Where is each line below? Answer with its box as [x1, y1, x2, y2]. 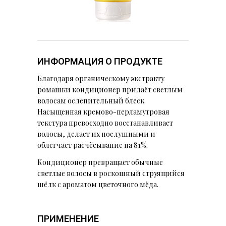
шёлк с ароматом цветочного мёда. [37, 180, 158, 189]
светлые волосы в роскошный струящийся [37, 168, 185, 178]
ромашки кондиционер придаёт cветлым [37, 85, 183, 94]
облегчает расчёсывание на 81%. [37, 140, 148, 150]
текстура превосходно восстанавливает [37, 118, 173, 128]
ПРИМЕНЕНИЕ [37, 213, 99, 224]
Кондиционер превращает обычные [37, 157, 163, 167]
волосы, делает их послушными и [37, 129, 155, 139]
